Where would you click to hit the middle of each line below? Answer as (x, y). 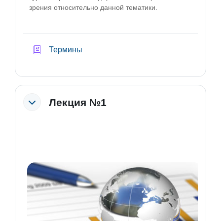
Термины (66, 50)
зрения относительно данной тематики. (93, 8)
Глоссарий (101, 49)
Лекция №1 (78, 102)
